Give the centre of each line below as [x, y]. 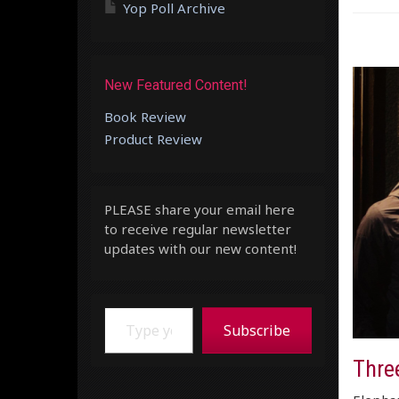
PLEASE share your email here [199, 209]
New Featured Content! [176, 85]
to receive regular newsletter [198, 228]
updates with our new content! [200, 248]
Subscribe [256, 330]
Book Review [145, 116]
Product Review [153, 138]
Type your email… [127, 306]
